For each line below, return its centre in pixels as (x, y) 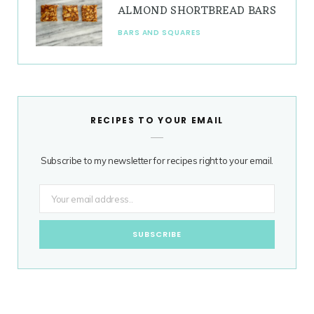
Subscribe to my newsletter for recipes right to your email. (157, 161)
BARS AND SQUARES (159, 32)
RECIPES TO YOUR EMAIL (157, 121)
